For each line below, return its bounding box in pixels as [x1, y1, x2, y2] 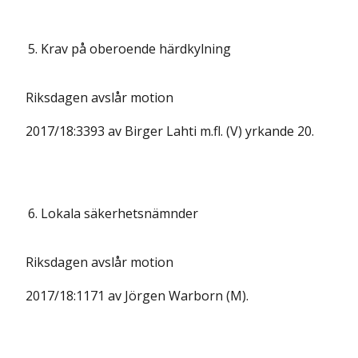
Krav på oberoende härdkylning [41, 40, 231, 58]
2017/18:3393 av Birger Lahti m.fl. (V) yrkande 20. [26, 122, 314, 140]
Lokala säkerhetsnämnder [41, 205, 198, 222]
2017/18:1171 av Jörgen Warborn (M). [26, 287, 249, 304]
